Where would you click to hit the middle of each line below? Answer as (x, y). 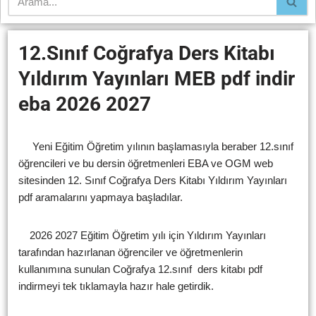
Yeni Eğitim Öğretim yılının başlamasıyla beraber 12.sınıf (156, 146)
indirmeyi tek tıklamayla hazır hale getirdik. (116, 286)
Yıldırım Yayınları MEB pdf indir (157, 78)
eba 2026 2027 (85, 104)
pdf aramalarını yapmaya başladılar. (101, 197)
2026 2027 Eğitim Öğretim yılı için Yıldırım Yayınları (142, 235)
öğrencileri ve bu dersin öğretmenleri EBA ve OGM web (146, 163)
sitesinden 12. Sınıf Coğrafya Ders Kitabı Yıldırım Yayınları (153, 180)
